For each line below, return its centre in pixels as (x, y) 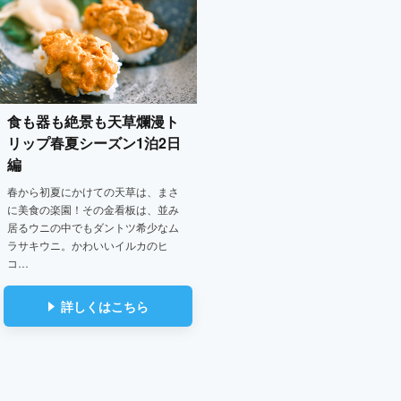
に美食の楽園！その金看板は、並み (93, 209)
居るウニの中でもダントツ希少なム (93, 227)
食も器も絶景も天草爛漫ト (93, 122)
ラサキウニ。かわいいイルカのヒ (88, 245)
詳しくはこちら (104, 307)
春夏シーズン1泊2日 (115, 143)
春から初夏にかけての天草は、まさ (93, 192)
